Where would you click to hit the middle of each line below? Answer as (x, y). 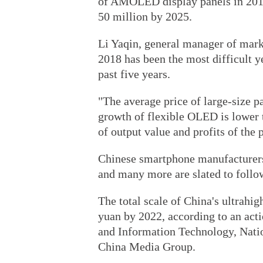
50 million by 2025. (145, 16)
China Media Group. (147, 247)
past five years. (134, 74)
